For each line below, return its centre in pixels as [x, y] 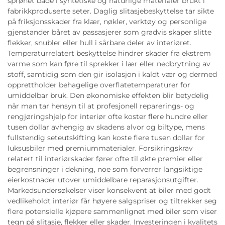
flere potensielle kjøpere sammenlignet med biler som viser [112, 211]
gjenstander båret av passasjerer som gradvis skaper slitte [109, 32]
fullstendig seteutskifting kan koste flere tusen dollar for [106, 137]
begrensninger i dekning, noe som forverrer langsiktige [105, 169]
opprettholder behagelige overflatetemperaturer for [99, 85]
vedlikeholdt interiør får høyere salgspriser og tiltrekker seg [112, 201]
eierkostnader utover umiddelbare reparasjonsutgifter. [103, 180]
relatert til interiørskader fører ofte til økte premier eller [105, 158]
